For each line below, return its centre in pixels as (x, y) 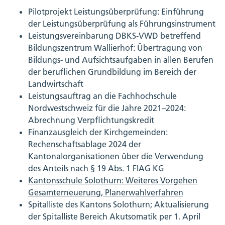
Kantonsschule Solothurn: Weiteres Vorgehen (113, 181)
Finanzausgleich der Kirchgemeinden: (98, 132)
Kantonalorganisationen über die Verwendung (116, 156)
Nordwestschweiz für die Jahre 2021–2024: (107, 108)
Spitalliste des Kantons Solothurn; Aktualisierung (119, 205)
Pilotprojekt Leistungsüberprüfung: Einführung (116, 12)
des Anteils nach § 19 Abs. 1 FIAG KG (96, 168)
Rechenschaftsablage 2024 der (85, 144)
